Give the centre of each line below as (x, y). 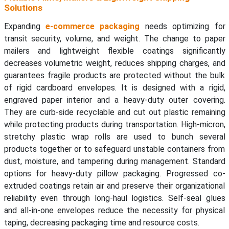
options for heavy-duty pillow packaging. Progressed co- (114, 174)
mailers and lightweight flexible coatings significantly (114, 51)
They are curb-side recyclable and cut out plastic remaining (114, 112)
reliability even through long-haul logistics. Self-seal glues (114, 198)
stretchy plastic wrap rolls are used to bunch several (114, 137)
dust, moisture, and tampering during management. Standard (114, 162)
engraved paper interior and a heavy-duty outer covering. (114, 100)
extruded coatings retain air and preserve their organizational (114, 186)
